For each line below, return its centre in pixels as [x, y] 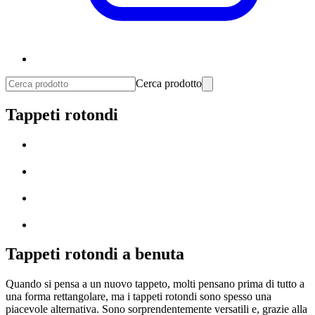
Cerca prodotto [169, 83]
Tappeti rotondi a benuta [95, 254]
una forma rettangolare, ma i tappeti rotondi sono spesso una [139, 297]
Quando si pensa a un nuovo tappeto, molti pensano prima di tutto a [155, 284]
